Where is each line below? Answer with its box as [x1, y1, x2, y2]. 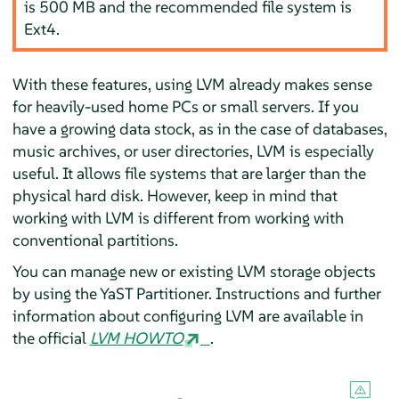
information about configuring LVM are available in [12, 305, 363, 327]
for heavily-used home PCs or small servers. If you [12, 96, 359, 118]
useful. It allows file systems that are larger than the [12, 163, 366, 184]
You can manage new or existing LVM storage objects [12, 261, 376, 282]
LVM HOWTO [89, 328, 183, 349]
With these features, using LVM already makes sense [12, 74, 372, 95]
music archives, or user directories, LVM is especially [12, 141, 374, 162]
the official [12, 328, 90, 349]
